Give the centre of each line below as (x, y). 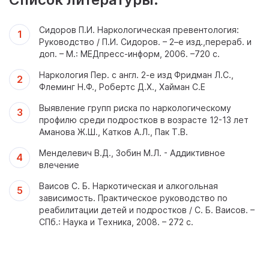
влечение (59, 165)
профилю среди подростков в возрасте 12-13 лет (144, 119)
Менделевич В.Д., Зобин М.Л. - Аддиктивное (132, 153)
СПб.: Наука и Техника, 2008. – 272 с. (116, 222)
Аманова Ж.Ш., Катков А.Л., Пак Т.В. (113, 131)
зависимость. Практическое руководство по (133, 198)
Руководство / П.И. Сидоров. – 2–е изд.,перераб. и (145, 41)
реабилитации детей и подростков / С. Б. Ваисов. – (147, 210)
